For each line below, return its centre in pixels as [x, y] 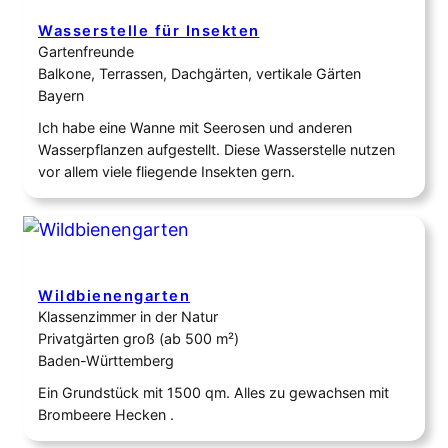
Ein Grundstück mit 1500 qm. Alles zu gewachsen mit [213, 393]
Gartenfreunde [86, 52]
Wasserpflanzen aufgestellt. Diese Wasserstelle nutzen [216, 150]
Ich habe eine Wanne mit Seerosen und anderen [195, 128]
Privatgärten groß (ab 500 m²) [138, 339]
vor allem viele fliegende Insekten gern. [166, 172]
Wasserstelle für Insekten [149, 31]
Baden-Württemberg [106, 361]
